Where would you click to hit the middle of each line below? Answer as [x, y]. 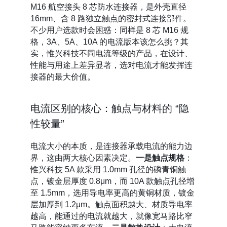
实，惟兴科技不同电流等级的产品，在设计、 [111, 53]
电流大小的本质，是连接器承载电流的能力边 [111, 146]
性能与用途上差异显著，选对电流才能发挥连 [111, 65]
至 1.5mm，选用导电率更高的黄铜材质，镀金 [112, 193]
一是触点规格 [160, 158]
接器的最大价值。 [63, 77]
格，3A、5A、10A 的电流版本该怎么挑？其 [109, 42]
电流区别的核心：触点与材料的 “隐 [109, 108]
